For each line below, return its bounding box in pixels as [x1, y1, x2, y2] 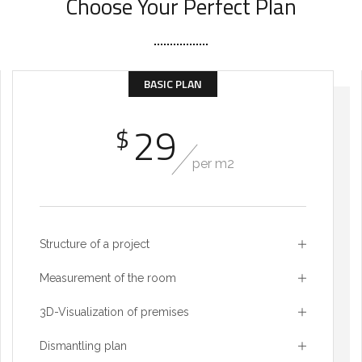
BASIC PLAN [144, 75, 202, 93]
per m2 [192, 156, 234, 172]
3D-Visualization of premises [40, 305, 189, 319]
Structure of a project [40, 238, 149, 251]
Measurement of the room [40, 271, 176, 285]
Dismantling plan [40, 339, 127, 353]
